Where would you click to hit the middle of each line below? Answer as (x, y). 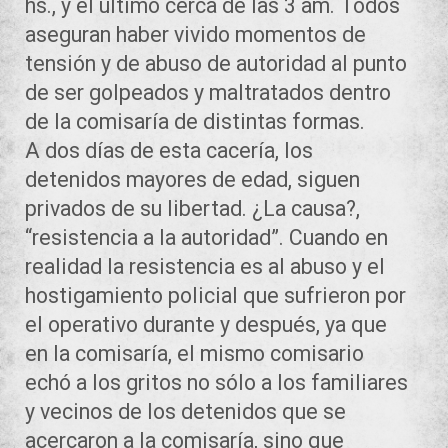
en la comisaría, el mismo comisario (194, 353)
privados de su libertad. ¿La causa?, (192, 208)
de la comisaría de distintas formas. (197, 121)
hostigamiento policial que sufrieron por (215, 295)
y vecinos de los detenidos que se (185, 411)
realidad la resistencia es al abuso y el (205, 266)
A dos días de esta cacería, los (169, 150)
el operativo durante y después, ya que (206, 324)
